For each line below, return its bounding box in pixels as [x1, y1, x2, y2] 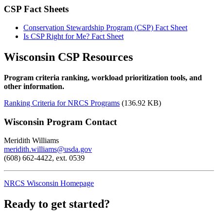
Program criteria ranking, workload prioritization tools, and [4, 73, 202, 82]
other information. [4, 82, 64, 91]
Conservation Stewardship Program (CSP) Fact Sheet [23, 23, 187, 32]
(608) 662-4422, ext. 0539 [4, 154, 85, 163]
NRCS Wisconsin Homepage [4, 179, 94, 188]
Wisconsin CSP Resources [4, 51, 133, 64]
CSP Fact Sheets [4, 3, 69, 14]
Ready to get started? [4, 198, 110, 211]
